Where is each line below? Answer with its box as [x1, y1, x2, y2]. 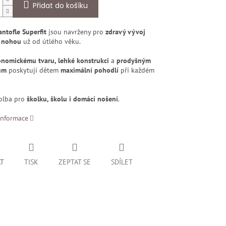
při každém [118, 66, 154, 75]
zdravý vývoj [105, 27, 145, 37]
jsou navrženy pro [46, 27, 105, 37]
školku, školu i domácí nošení [26, 94, 118, 104]
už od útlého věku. [21, 37, 81, 46]
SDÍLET [110, 157, 133, 167]
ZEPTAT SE [58, 157, 91, 167]
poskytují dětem [6, 66, 61, 75]
